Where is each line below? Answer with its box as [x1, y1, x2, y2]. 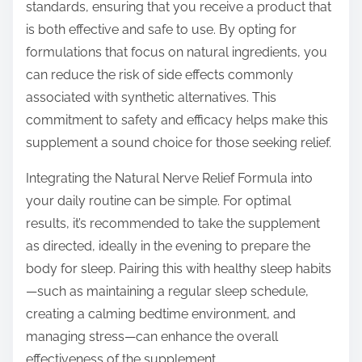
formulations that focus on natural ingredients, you [26, 44, 327, 61]
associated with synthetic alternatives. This [26, 90, 276, 106]
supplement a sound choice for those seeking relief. [26, 135, 331, 151]
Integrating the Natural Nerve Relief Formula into [26, 170, 313, 187]
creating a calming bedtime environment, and [26, 306, 296, 322]
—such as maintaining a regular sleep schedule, [26, 284, 309, 300]
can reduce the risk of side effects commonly [26, 67, 293, 83]
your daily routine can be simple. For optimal [26, 193, 291, 209]
